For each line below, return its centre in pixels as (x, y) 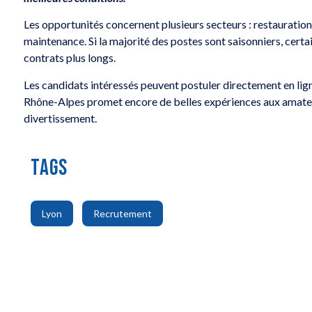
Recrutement (123, 214)
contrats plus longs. (70, 58)
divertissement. (61, 118)
